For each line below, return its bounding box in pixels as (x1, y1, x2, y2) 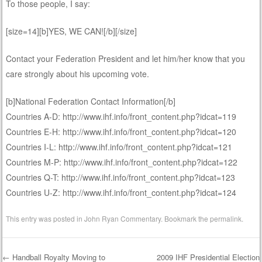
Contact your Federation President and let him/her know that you (6, 52, 246, 64)
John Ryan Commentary (84, 213, 161, 223)
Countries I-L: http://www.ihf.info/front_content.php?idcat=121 (6, 140, 233, 153)
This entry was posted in (6, 213, 85, 223)
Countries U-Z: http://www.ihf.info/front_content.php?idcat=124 (6, 186, 237, 198)
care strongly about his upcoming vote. (6, 67, 150, 80)
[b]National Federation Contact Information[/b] (6, 95, 176, 107)
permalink (210, 213, 242, 223)
